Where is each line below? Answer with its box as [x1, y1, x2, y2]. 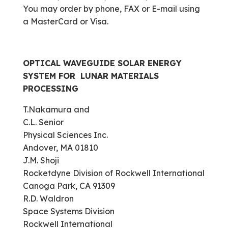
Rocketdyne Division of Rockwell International [22, 168, 205, 178]
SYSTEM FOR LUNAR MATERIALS [22, 71, 159, 81]
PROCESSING [22, 83, 78, 94]
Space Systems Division [22, 206, 115, 216]
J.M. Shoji [22, 155, 59, 165]
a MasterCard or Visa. [22, 16, 108, 26]
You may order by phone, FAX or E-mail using [22, 4, 200, 14]
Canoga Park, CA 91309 [22, 181, 115, 191]
